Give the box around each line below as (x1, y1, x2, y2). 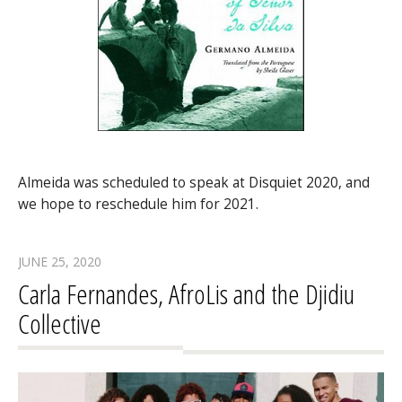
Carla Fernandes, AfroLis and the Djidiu (18, 275, 354, 312)
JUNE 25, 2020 (18, 252, 101, 270)
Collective (18, 304, 101, 342)
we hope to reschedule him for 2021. (18, 194, 258, 214)
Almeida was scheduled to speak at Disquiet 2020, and (18, 172, 370, 192)
